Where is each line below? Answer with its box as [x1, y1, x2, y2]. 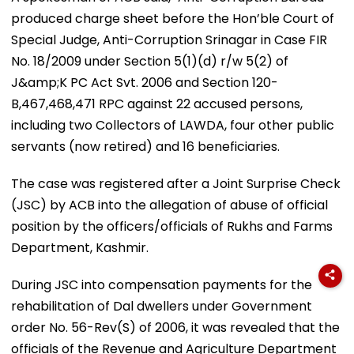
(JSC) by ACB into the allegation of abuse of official [11, 195, 328, 214]
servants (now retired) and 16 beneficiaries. [11, 137, 280, 156]
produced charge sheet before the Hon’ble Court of [11, 9, 334, 28]
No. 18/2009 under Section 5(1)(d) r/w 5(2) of [11, 51, 288, 70]
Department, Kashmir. [11, 238, 149, 257]
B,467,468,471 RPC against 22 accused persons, [11, 94, 303, 113]
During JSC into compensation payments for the [11, 275, 312, 294]
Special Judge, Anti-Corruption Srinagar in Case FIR [11, 30, 327, 49]
